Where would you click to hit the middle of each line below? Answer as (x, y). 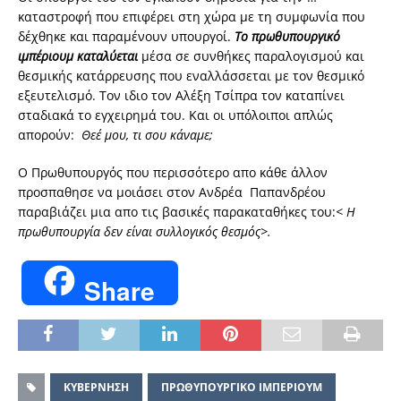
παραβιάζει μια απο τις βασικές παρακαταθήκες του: (177, 212)
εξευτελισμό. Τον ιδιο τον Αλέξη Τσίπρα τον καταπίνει (181, 96)
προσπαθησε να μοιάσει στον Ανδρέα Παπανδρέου (172, 192)
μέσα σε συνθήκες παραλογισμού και (253, 56)
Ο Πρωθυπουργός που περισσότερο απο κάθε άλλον (175, 173)
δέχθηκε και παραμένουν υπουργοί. (126, 37)
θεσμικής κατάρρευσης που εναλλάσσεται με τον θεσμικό (191, 76)
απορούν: (50, 135)
